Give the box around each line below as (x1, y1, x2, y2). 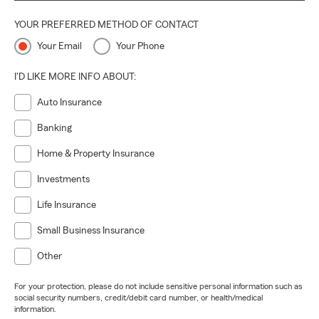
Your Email (37, 41, 82, 51)
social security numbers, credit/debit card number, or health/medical (14, 293, 263, 302)
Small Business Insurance (37, 226, 145, 236)
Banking (37, 123, 72, 133)
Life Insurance (37, 200, 96, 210)
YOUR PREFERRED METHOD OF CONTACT (14, 20, 199, 30)
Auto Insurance (37, 98, 102, 108)
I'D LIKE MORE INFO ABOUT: (14, 72, 136, 82)
